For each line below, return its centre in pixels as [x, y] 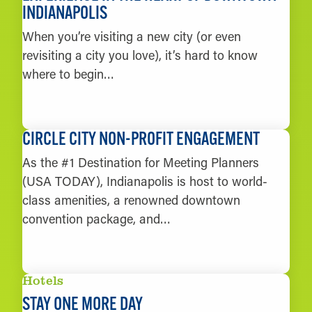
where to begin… [68, 74]
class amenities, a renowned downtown [131, 200]
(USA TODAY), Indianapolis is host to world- [145, 181]
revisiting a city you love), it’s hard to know [140, 55]
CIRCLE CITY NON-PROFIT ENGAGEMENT [141, 138]
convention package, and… [96, 218]
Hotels [43, 280]
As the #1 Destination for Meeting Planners [141, 162]
